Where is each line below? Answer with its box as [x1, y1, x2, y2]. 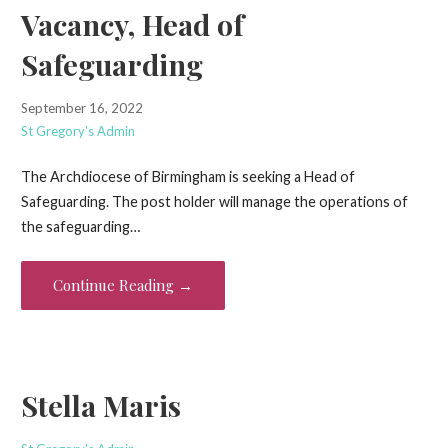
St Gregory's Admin [20, 122, 135, 139]
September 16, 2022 [20, 99, 143, 116]
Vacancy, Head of [20, 4, 244, 43]
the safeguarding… [20, 218, 140, 236]
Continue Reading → [52, 274, 193, 295]
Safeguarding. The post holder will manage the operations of [20, 193, 408, 211]
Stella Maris [20, 386, 181, 425]
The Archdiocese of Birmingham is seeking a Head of [20, 168, 355, 186]
